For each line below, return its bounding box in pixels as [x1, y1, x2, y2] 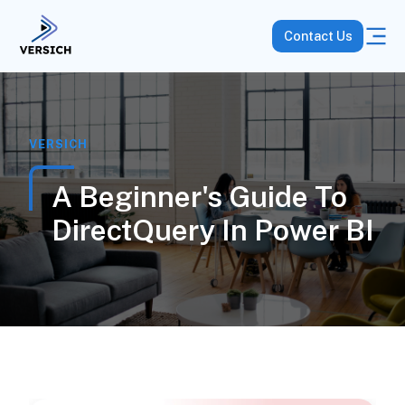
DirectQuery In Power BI [51, 213, 374, 247]
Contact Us [283, 28, 353, 44]
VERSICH [28, 137, 88, 151]
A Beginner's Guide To [51, 180, 347, 213]
